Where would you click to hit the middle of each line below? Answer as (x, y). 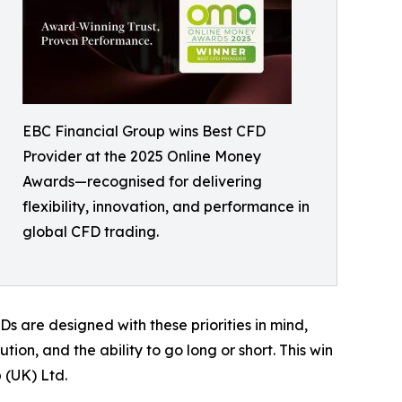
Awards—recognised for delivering (142, 182)
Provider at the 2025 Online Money (142, 157)
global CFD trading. (91, 232)
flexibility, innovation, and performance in (166, 207)
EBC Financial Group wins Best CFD (144, 131)
